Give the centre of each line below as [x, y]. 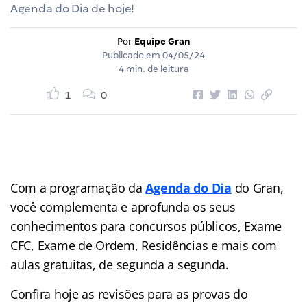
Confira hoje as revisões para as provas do [129, 294]
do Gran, [257, 187]
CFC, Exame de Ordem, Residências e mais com [144, 245]
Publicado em [132, 55]
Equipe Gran [162, 41]
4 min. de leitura [153, 69]
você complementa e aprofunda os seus [123, 207]
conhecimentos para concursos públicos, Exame [146, 226]
